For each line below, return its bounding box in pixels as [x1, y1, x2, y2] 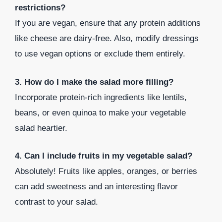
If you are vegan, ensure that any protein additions [15, 18, 201, 28]
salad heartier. [15, 123, 67, 133]
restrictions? [15, 3, 65, 13]
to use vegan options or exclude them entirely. [15, 49, 185, 59]
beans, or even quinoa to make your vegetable [15, 108, 186, 117]
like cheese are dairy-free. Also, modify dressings [15, 34, 199, 44]
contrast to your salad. [15, 197, 98, 207]
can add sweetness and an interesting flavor [15, 182, 178, 192]
